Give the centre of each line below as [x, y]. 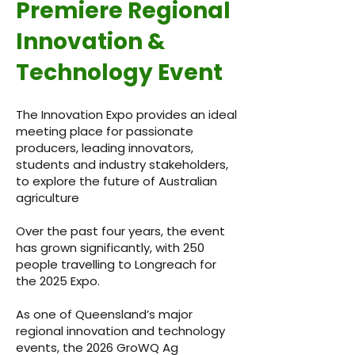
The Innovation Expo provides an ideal [126, 115]
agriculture [48, 198]
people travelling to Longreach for [116, 264]
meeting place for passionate [105, 131]
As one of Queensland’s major [104, 314]
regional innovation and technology [120, 331]
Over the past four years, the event [120, 231]
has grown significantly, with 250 [110, 248]
